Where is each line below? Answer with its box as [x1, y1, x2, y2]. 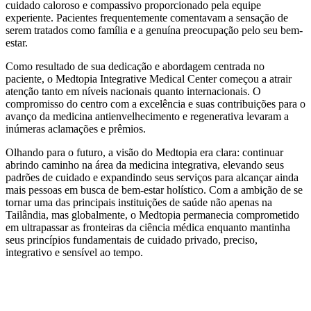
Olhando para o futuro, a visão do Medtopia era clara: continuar [6, 146, 283, 158]
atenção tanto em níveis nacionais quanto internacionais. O [6, 85, 261, 97]
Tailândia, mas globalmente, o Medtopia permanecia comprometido [6, 208, 299, 221]
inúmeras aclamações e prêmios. [6, 122, 149, 135]
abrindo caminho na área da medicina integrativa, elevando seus [6, 158, 284, 171]
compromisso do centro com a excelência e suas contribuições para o [6, 97, 305, 110]
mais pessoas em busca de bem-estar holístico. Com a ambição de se [6, 183, 303, 196]
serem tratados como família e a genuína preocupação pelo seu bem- [6, 24, 303, 36]
